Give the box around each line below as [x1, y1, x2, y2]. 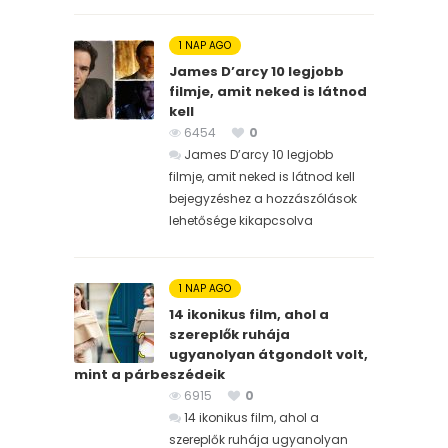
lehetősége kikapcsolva [169, 211, 313, 229]
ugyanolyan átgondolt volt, [169, 344, 368, 364]
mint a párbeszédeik [74, 364, 225, 384]
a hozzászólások [251, 189, 357, 207]
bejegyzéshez [169, 189, 251, 207]
